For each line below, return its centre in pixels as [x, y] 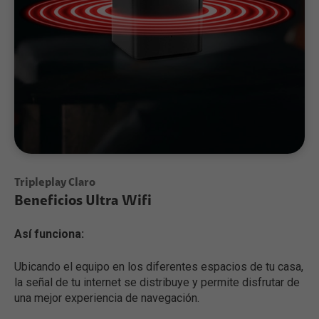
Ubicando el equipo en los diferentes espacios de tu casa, [159, 266]
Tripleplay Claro [55, 182]
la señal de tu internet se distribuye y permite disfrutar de [157, 282]
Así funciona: [49, 234]
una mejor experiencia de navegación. [107, 298]
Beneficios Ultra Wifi [83, 200]
